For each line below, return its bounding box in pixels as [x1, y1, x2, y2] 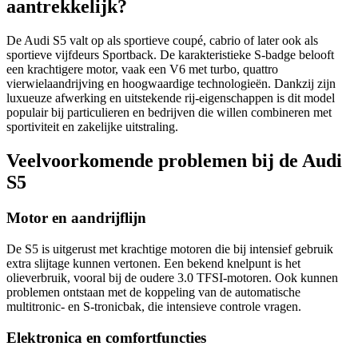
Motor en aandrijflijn [6, 209, 146, 227]
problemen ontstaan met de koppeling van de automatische [6, 284, 300, 299]
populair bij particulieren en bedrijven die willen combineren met [6, 105, 332, 120]
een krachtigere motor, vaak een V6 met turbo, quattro [6, 62, 278, 77]
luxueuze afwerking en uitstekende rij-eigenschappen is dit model [6, 91, 335, 105]
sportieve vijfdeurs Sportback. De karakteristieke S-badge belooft [6, 48, 334, 62]
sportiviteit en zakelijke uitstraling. [6, 120, 178, 134]
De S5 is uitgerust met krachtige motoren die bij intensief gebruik [6, 241, 333, 256]
